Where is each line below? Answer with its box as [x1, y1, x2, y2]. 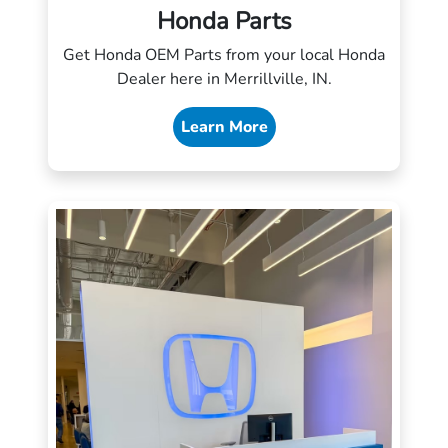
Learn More [180, 116, 268, 138]
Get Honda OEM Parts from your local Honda [63, 44, 385, 66]
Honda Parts [156, 5, 292, 37]
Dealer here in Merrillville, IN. [116, 68, 332, 90]
